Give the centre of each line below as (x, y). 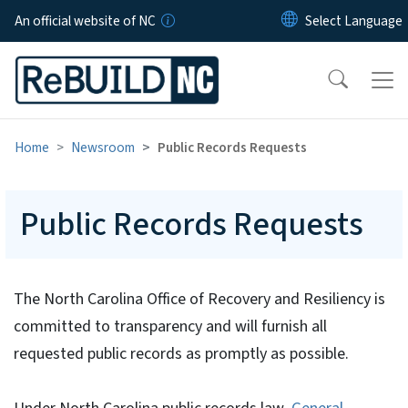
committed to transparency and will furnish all (170, 326)
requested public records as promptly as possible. (181, 353)
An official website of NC (85, 21)
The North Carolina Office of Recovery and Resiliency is (199, 299)
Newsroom (103, 147)
